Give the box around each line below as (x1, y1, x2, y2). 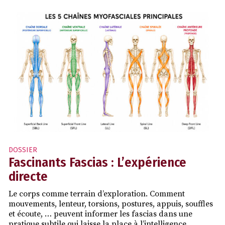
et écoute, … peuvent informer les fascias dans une (9, 209, 192, 219)
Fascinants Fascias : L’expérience (9, 155, 186, 171)
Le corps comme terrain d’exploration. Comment (9, 189, 185, 199)
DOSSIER (9, 146, 37, 155)
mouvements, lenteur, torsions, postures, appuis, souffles (9, 199, 213, 209)
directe (9, 169, 48, 185)
